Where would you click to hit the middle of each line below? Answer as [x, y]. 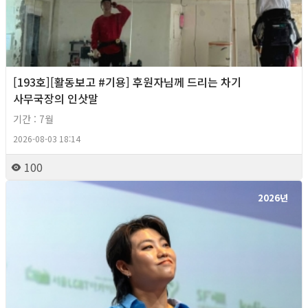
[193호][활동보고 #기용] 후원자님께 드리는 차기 [127, 81]
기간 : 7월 [33, 119]
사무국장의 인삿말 [56, 98]
